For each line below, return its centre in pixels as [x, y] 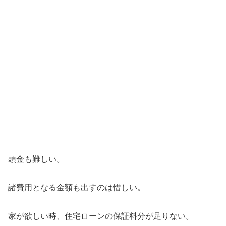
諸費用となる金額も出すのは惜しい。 [77, 188]
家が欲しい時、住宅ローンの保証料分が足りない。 [101, 216]
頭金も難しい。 [36, 159]
